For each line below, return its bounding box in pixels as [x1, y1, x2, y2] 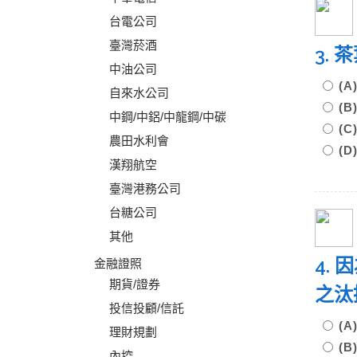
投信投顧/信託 [109, 301, 184, 315]
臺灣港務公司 [109, 182, 181, 195]
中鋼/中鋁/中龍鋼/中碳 [109, 110, 226, 124]
